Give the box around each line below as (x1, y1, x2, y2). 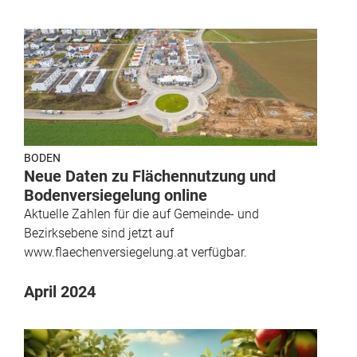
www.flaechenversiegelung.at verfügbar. (24, 245, 247, 261)
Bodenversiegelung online (24, 186, 207, 206)
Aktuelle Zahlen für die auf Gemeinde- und (24, 206, 259, 222)
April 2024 (24, 282, 96, 302)
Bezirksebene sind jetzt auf (24, 226, 174, 241)
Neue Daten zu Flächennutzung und (24, 167, 276, 186)
